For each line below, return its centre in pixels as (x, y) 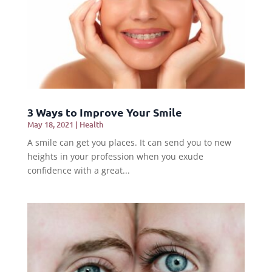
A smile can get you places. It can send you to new (129, 143)
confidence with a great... (78, 171)
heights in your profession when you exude (115, 157)
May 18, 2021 (50, 125)
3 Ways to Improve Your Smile (104, 112)
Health (91, 125)
